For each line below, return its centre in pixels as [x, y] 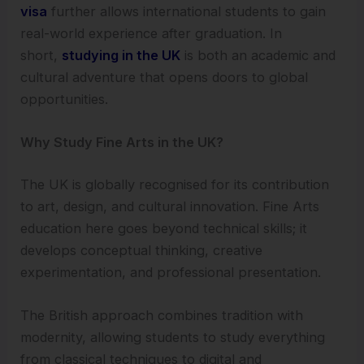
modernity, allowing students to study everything [173, 338]
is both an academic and [258, 56]
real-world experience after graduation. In [152, 34]
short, [39, 56]
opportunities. [65, 100]
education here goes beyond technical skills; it [164, 228]
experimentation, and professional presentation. [171, 272]
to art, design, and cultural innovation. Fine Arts [170, 206]
